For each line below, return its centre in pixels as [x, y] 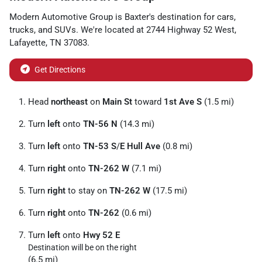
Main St [117, 101]
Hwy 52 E [101, 235]
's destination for [182, 17]
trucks [22, 30]
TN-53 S [100, 146]
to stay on [87, 190]
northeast [69, 101]
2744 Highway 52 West [190, 30]
